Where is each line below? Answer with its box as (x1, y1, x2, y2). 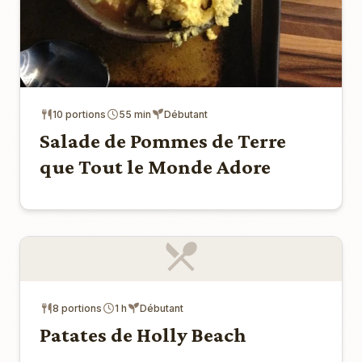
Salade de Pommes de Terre (40, 129, 286, 154)
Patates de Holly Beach (40, 323, 246, 347)
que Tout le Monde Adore (40, 155, 271, 179)
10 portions (53, 108, 106, 121)
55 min (119, 108, 151, 121)
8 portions (53, 302, 102, 315)
